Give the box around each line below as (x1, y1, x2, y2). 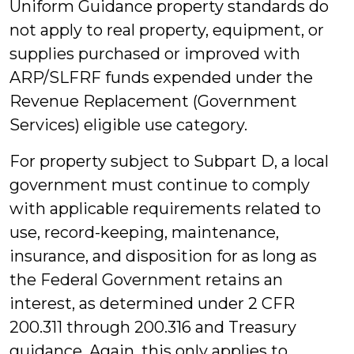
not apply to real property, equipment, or (9, 21, 324, 40)
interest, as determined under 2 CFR (9, 294, 295, 313)
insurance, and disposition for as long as (9, 247, 317, 265)
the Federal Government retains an (9, 270, 283, 289)
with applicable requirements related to (9, 199, 321, 218)
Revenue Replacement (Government (9, 92, 297, 111)
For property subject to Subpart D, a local (9, 152, 329, 171)
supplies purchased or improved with (9, 44, 300, 63)
